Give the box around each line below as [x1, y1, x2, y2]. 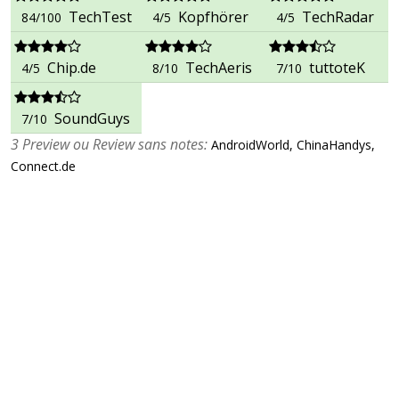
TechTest [69, 7, 132, 27]
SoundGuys [54, 109, 130, 128]
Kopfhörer [178, 7, 248, 27]
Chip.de [47, 58, 96, 77]
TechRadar [302, 7, 374, 27]
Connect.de [11, 158, 76, 175]
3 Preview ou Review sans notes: [11, 134, 208, 154]
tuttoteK [309, 58, 365, 77]
